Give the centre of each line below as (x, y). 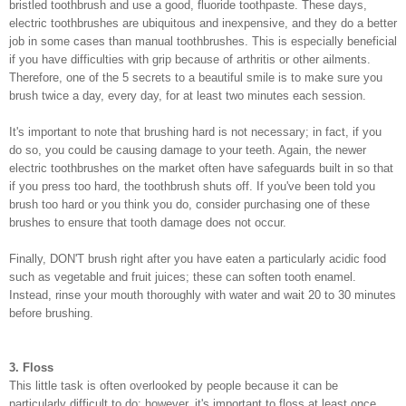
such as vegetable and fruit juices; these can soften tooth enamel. (183, 276)
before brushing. (51, 313)
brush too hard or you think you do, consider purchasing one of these (189, 204)
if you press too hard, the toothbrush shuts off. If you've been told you (192, 186)
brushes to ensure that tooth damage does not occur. (148, 222)
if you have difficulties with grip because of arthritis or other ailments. (190, 59)
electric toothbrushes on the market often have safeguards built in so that (201, 168)
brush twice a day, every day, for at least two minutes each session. (188, 95)
